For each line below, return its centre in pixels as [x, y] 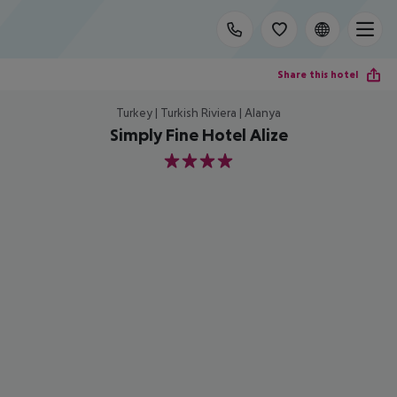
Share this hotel [318, 74]
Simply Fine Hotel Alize [198, 135]
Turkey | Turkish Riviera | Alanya [198, 113]
